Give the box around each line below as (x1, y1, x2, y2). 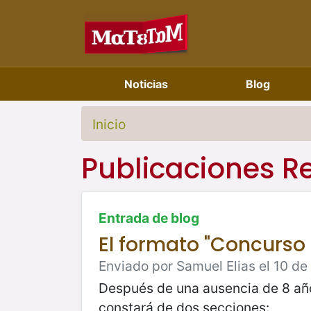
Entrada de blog (99, 209, 199, 226)
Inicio (92, 116, 126, 133)
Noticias (124, 77, 168, 91)
